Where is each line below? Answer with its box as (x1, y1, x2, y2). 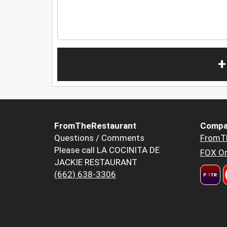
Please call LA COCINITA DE (54, 145, 160, 156)
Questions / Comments (54, 133, 144, 143)
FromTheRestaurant (54, 121, 136, 131)
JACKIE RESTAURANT (54, 157, 137, 168)
